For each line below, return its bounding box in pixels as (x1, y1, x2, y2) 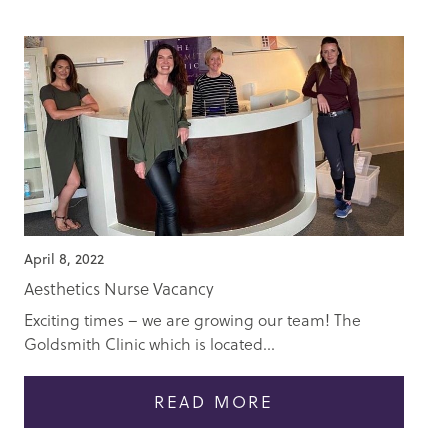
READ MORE (153, 389, 275, 415)
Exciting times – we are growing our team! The (24, 308, 361, 332)
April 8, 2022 (24, 249, 104, 270)
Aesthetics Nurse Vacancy (24, 276, 214, 302)
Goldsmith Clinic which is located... (24, 332, 275, 356)
